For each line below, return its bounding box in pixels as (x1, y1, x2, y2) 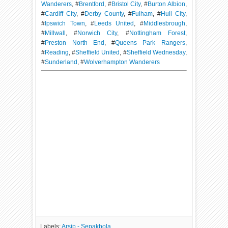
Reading (45, 49, 69, 56)
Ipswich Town (45, 20, 85, 27)
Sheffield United (75, 49, 120, 56)
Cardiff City (45, 10, 77, 18)
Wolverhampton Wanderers (84, 59, 160, 66)
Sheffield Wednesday (126, 49, 185, 56)
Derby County (84, 10, 124, 18)
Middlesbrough (143, 20, 185, 27)
